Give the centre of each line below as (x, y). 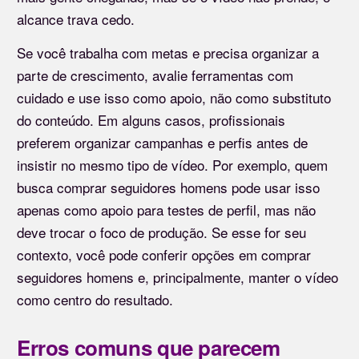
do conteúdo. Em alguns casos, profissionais (151, 119)
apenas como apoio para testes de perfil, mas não (166, 209)
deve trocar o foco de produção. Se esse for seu (161, 232)
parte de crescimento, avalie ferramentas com (155, 75)
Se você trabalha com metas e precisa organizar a (168, 52)
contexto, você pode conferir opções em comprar (164, 254)
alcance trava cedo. (76, 18)
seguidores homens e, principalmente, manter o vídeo (177, 276)
